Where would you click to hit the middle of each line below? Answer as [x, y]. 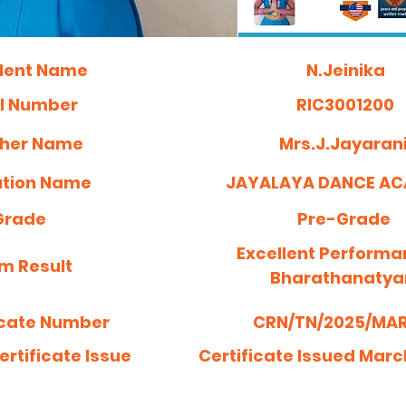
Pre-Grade [343, 219]
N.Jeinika [345, 70]
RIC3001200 [345, 105]
